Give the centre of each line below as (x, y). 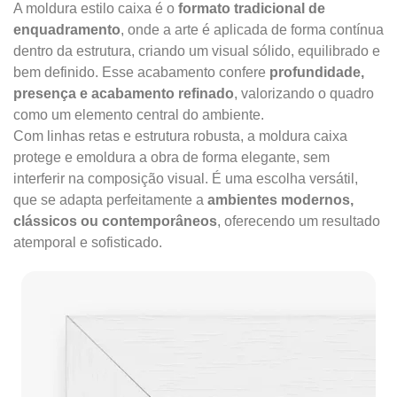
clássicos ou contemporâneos (115, 221)
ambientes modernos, (280, 200)
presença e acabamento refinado (124, 93)
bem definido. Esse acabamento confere (141, 72)
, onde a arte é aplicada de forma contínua (252, 30)
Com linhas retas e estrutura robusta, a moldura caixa (180, 136)
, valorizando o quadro (304, 93)
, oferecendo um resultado (299, 221)
